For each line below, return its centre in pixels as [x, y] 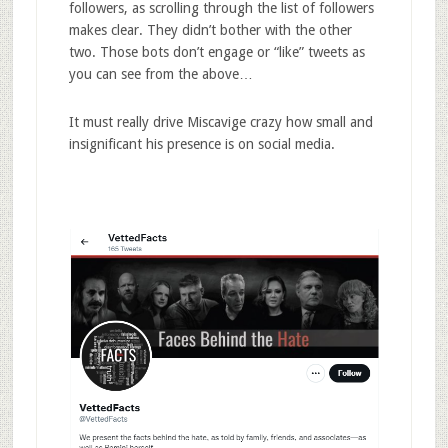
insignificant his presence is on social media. [201, 143]
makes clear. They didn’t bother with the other [210, 29]
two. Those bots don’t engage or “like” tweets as [216, 51]
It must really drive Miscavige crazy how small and [220, 121]
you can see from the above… [160, 73]
